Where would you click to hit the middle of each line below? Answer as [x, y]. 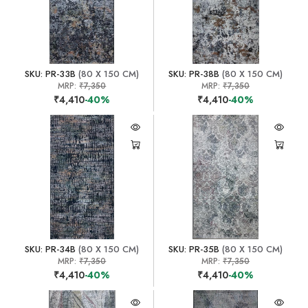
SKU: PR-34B [51, 249]
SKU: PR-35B [194, 249]
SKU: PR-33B [51, 74]
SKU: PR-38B [194, 74]
